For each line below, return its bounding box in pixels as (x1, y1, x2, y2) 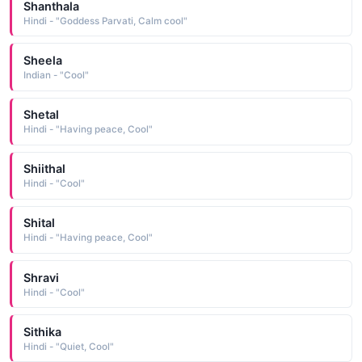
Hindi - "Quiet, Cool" (23, 340, 114, 352)
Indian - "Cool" (23, 69, 89, 81)
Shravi (23, 270, 59, 284)
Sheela (23, 53, 62, 67)
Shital (23, 216, 55, 230)
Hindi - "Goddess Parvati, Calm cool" (23, 15, 187, 27)
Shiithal (23, 162, 65, 176)
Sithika (23, 324, 61, 339)
